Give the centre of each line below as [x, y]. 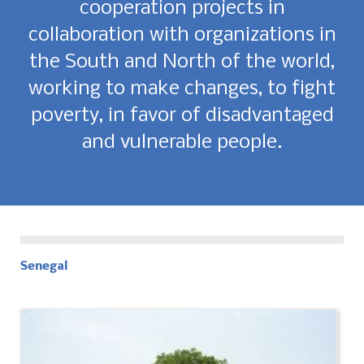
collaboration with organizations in [182, 35]
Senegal [44, 266]
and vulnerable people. [182, 142]
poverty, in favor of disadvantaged [182, 115]
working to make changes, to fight [182, 89]
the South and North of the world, [182, 62]
